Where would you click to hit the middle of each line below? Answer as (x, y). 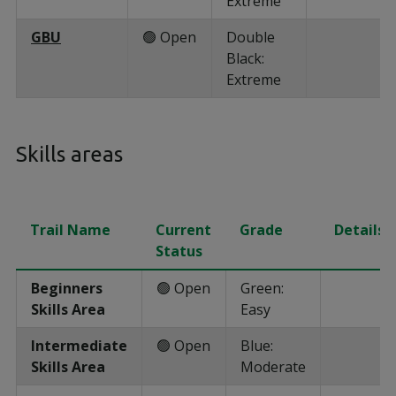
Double (251, 37)
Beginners (67, 288)
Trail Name (70, 229)
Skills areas (69, 155)
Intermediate (79, 345)
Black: (245, 58)
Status (179, 251)
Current (183, 229)
